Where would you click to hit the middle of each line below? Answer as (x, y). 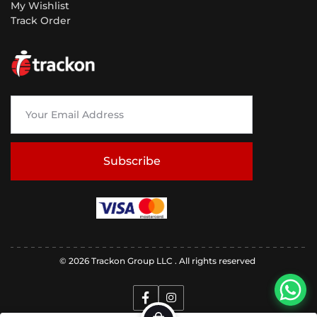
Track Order (41, 21)
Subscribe (132, 161)
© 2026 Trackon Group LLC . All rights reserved (158, 261)
